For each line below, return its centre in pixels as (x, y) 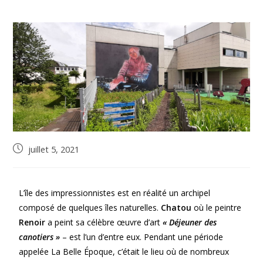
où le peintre (217, 207)
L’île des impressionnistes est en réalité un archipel (115, 193)
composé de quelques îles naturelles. (90, 207)
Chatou (176, 207)
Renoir (32, 222)
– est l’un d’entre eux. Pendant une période (142, 237)
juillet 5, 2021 (54, 149)
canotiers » (40, 237)
